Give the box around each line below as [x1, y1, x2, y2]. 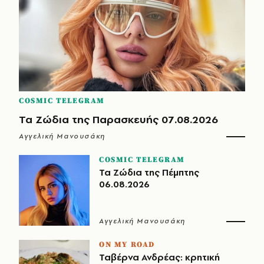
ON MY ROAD [99, 239, 155, 249]
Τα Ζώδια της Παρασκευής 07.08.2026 [19, 111, 218, 127]
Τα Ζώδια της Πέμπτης [99, 166, 199, 179]
